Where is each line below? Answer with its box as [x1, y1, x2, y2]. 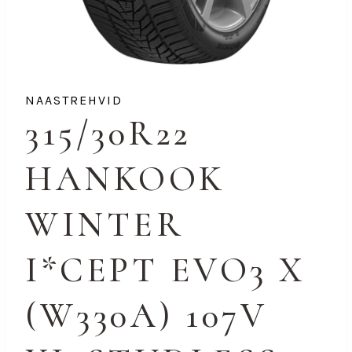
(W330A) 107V [25, 293, 267, 337]
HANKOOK [25, 156, 225, 200]
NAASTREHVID [25, 92, 123, 108]
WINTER [25, 202, 184, 246]
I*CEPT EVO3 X [25, 247, 306, 291]
